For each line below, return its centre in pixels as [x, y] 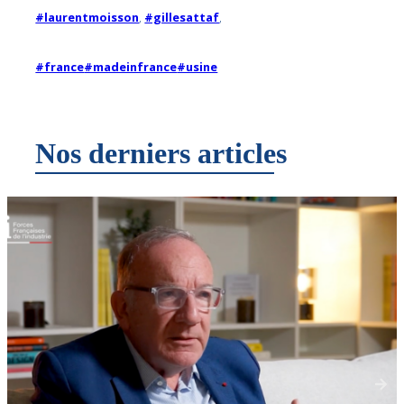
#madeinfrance [131, 67]
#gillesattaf [182, 18]
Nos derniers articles [161, 153]
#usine [197, 67]
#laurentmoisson [87, 18]
